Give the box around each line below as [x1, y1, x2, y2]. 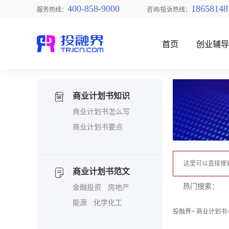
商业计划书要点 [73, 123, 123, 131]
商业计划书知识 [73, 91, 130, 100]
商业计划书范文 [73, 167, 130, 176]
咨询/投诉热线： [145, 5, 191, 13]
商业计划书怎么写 [73, 108, 130, 116]
